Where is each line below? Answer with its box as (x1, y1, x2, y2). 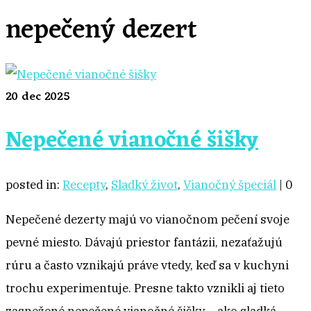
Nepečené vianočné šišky (6, 121, 258, 161)
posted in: (6, 177, 62, 192)
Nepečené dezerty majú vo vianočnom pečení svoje (6, 212, 289, 227)
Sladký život (111, 177, 178, 192)
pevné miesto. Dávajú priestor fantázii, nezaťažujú (6, 235, 283, 250)
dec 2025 (18, 86, 70, 108)
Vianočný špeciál (183, 177, 276, 192)
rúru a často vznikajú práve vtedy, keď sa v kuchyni (6, 258, 289, 273)
